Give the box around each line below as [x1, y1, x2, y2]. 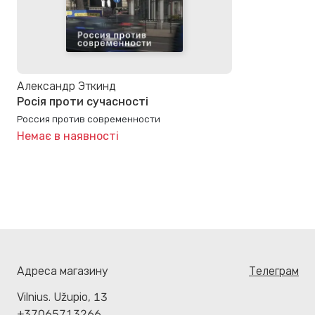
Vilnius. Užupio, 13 [17, 290, 108, 304]
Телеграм [249, 264, 299, 278]
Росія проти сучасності [17, 94, 148, 108]
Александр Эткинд [17, 79, 116, 93]
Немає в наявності [17, 129, 119, 143]
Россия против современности [17, 113, 160, 125]
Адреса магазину [17, 264, 108, 278]
